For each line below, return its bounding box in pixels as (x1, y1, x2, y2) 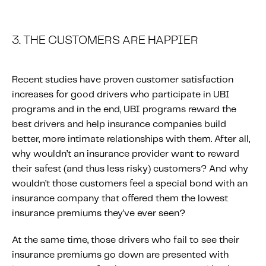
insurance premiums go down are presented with (12, 251, 229, 260)
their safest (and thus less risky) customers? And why (12, 164, 248, 174)
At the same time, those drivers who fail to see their (12, 236, 239, 245)
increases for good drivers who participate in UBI (12, 90, 230, 100)
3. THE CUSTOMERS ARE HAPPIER (12, 35, 198, 47)
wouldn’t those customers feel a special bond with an (12, 179, 248, 189)
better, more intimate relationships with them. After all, (12, 135, 250, 144)
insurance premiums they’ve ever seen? (12, 209, 185, 218)
